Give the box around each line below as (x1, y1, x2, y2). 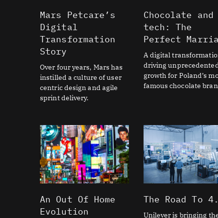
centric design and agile (40, 83, 118, 92)
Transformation (40, 33, 116, 45)
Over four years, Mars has (40, 62, 123, 72)
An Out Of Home (40, 194, 116, 205)
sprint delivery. (40, 93, 89, 102)
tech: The (143, 21, 192, 33)
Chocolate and (143, 9, 214, 20)
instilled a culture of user (40, 73, 122, 82)
